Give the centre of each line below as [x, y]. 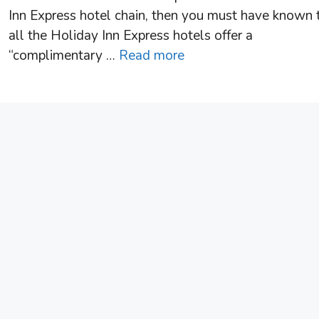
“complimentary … [64, 56]
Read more [152, 56]
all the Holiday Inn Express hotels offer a [131, 36]
